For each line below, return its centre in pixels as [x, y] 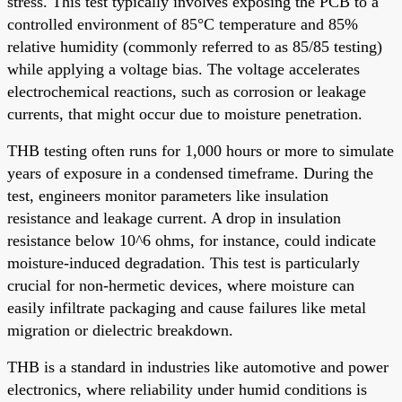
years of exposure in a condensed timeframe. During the [190, 173]
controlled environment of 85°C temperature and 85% [183, 24]
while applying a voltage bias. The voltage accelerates [184, 69]
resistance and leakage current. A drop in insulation [174, 218]
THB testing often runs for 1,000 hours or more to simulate [201, 150]
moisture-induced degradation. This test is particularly [184, 262]
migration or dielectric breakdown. [120, 330]
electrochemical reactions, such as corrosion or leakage [187, 91]
